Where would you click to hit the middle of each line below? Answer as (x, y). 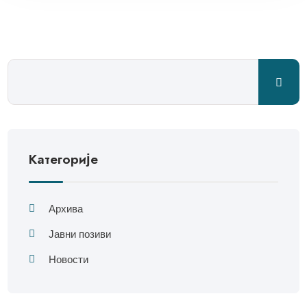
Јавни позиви (80, 234)
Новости (69, 260)
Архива (66, 209)
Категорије (64, 159)
